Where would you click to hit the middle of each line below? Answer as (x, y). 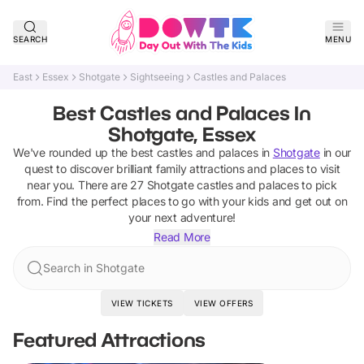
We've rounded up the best (85, 152)
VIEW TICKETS (142, 303)
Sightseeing (157, 77)
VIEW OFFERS (223, 303)
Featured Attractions (109, 339)
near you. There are (79, 185)
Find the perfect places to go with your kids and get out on (197, 201)
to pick (318, 185)
